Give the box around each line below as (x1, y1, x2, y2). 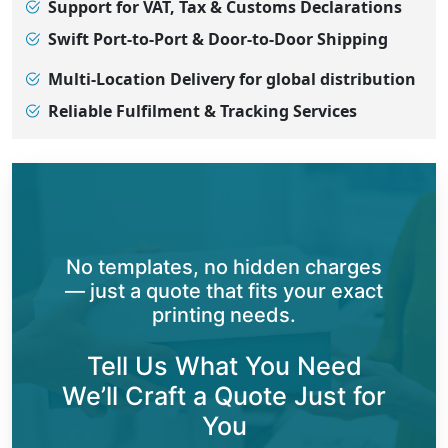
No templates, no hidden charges (66, 254, 382, 279)
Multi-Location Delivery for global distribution (48, 67, 416, 90)
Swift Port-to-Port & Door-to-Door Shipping (48, 27, 388, 50)
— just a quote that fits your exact (65, 278, 383, 303)
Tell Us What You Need (86, 350, 362, 381)
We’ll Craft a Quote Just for (62, 380, 386, 411)
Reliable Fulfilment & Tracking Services (48, 99, 357, 122)
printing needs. (152, 302, 296, 327)
